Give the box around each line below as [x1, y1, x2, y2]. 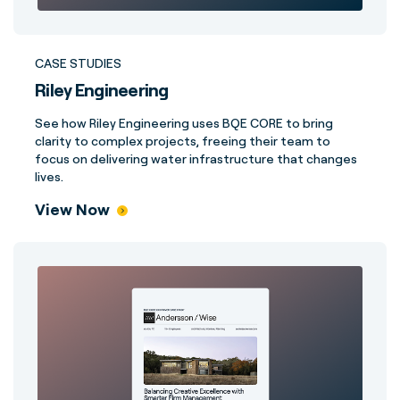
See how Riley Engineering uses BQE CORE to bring [35, 115, 333, 130]
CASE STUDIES [35, 55, 121, 71]
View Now [35, 199, 110, 219]
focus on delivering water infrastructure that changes [35, 151, 357, 166]
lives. [35, 169, 63, 184]
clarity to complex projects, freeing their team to [35, 133, 330, 148]
